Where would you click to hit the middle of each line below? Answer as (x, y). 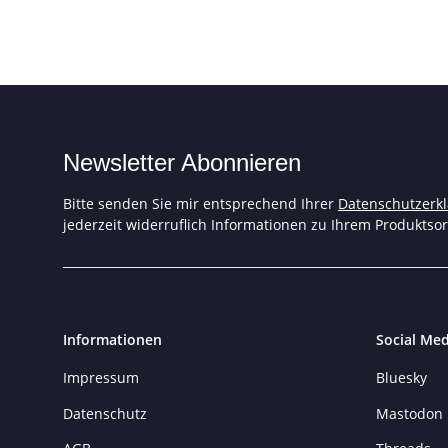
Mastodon (409, 413)
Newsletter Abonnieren (182, 163)
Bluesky (401, 378)
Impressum (101, 378)
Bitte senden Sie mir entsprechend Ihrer (200, 204)
